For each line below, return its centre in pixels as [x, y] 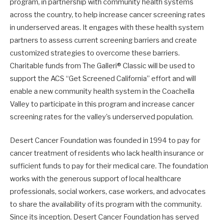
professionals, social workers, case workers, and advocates [108, 192]
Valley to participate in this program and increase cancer [102, 104]
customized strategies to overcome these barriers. [95, 53]
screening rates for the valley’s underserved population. [102, 117]
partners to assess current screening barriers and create [103, 41]
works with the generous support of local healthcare [96, 179]
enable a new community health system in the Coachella [102, 92]
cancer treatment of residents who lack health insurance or [107, 153]
